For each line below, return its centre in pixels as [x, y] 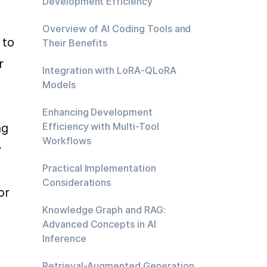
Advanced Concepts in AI [99, 224]
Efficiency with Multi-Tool [101, 126]
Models [59, 85]
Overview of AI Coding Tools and [117, 29]
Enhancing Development [97, 112]
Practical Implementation [99, 168]
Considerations [77, 182]
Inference [64, 238]
